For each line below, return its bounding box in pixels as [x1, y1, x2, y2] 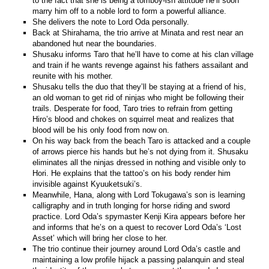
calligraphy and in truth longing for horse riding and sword [32, 201, 231, 210]
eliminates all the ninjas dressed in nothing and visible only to [32, 157, 246, 167]
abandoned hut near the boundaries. [32, 38, 157, 48]
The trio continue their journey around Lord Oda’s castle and [32, 244, 241, 253]
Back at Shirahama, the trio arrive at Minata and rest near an [32, 28, 244, 37]
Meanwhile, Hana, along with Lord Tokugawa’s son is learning [32, 190, 246, 199]
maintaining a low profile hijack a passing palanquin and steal [32, 255, 245, 264]
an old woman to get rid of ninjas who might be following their [32, 92, 244, 102]
